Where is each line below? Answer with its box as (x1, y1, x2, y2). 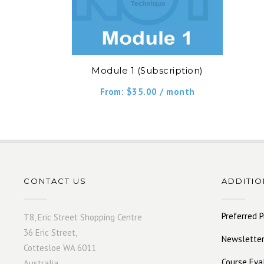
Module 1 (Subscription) (91, 64, 203, 76)
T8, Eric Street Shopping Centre (24, 211, 143, 223)
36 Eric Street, (24, 226, 78, 238)
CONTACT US (24, 176, 87, 186)
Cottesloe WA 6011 (24, 242, 97, 253)
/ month (160, 85, 195, 97)
